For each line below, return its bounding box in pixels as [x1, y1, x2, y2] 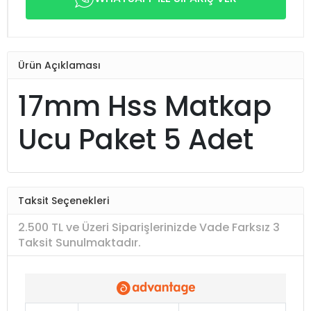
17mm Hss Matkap [18, 87, 271, 126]
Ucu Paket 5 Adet [18, 120, 253, 159]
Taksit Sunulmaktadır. [18, 234, 141, 251]
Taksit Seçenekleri [18, 193, 109, 208]
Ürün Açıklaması [18, 58, 101, 72]
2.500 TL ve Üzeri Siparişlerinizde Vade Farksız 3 [18, 219, 280, 235]
